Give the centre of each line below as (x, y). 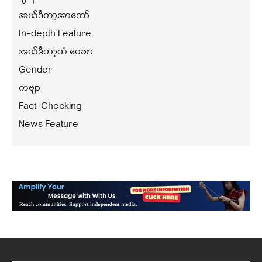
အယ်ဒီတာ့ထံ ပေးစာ (56, 52)
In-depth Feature (55, 34)
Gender (35, 70)
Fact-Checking (50, 107)
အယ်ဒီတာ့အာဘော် (54, 16)
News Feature (49, 125)
